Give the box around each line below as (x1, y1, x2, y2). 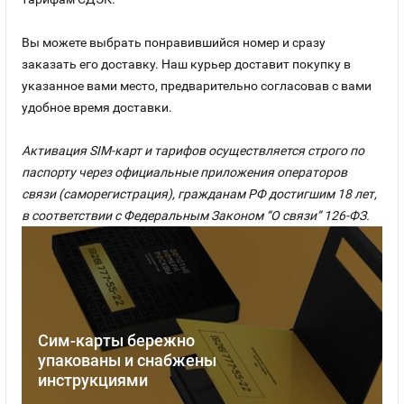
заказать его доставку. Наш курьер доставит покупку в (22, 57, 351, 71)
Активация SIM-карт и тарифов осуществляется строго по (22, 143, 364, 158)
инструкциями (38, 371, 148, 390)
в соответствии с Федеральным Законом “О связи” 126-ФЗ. (22, 208, 370, 223)
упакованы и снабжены (38, 351, 216, 370)
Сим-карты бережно (38, 331, 195, 350)
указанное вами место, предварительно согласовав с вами (22, 78, 372, 93)
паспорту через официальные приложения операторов (22, 165, 347, 179)
